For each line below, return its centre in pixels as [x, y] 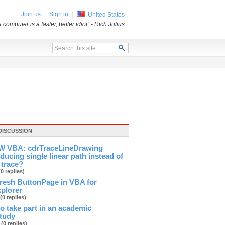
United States [106, 15]
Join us [31, 14]
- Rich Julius [108, 24]
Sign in [59, 14]
